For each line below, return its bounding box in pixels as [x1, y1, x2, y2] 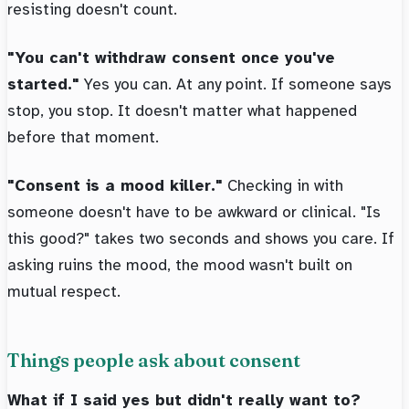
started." [7, 74, 79, 95]
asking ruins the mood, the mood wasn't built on [7, 255, 352, 276]
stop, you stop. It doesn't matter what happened [7, 100, 357, 121]
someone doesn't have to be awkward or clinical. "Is [7, 202, 381, 223]
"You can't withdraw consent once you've [7, 47, 335, 68]
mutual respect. [7, 281, 121, 302]
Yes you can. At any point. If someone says [79, 74, 392, 95]
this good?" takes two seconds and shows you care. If [7, 228, 394, 249]
